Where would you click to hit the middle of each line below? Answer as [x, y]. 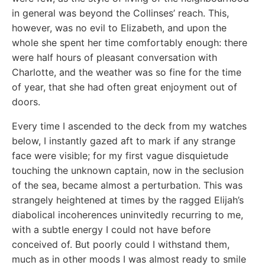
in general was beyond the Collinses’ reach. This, [120, 13]
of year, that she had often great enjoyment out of [125, 87]
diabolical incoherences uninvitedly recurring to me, [127, 214]
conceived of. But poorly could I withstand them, [121, 244]
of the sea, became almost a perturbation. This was [127, 185]
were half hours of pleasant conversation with [114, 57]
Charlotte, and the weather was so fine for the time [127, 72]
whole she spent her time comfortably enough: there [130, 42]
